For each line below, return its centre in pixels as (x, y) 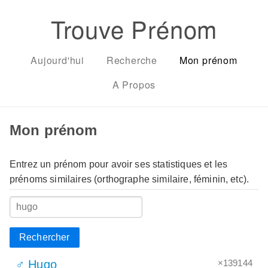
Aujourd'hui (57, 60)
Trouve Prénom (134, 28)
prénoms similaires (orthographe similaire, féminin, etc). (130, 179)
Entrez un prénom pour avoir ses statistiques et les (119, 164)
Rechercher (45, 237)
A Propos (134, 85)
